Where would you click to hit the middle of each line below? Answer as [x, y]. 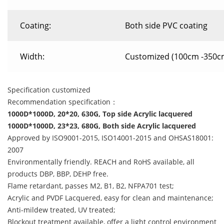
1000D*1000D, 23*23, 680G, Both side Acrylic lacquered [102, 126]
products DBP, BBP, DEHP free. [58, 174]
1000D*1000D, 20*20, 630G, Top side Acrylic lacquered [100, 114]
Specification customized [49, 90]
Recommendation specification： [62, 102]
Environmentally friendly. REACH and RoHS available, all [101, 162]
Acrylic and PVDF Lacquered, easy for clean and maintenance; [110, 198]
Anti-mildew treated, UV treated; [61, 210]
